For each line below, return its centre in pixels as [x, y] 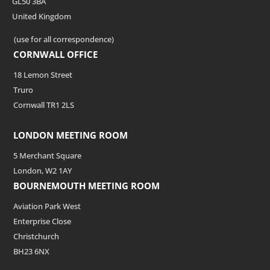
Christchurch [36, 237]
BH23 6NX [31, 252]
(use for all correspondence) [63, 39]
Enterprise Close [42, 221]
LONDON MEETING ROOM [71, 135]
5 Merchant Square [47, 156]
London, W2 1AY [42, 171]
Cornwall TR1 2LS [44, 105]
